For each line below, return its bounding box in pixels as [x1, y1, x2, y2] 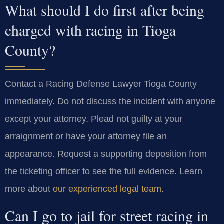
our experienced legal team [53, 184, 161, 194]
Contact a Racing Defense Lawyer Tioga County [5, 79, 197, 89]
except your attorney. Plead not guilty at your [5, 114, 182, 124]
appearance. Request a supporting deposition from [5, 149, 207, 159]
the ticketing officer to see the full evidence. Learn [5, 166, 202, 177]
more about [5, 184, 53, 194]
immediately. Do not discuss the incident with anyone [5, 96, 215, 107]
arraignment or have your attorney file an [5, 131, 167, 142]
